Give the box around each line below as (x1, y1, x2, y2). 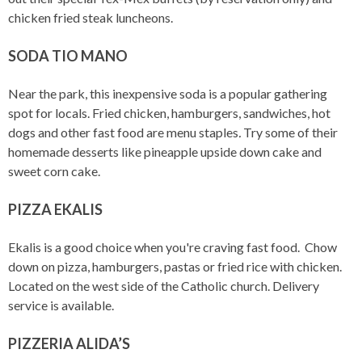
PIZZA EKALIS (8, 200, 103, 218)
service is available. (8, 297, 116, 313)
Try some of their (241, 124, 338, 140)
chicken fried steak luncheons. (8, 10, 173, 25)
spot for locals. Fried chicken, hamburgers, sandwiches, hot (8, 105, 330, 120)
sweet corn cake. (8, 163, 100, 179)
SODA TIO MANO (8, 47, 130, 65)
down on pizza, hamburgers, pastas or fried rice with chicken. (8, 259, 342, 274)
